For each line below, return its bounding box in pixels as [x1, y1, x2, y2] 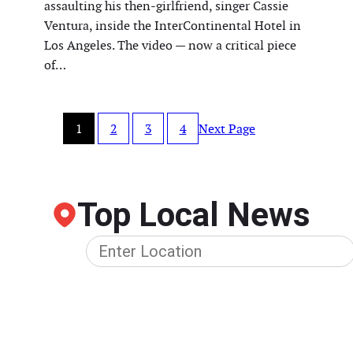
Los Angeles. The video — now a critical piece [44, 37, 296, 54]
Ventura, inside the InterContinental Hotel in [44, 17, 301, 35]
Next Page [199, 120, 255, 137]
